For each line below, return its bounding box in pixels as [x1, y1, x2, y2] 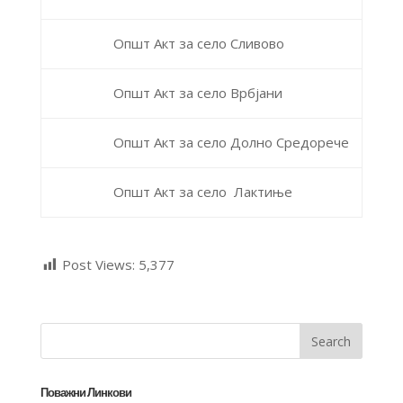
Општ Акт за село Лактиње [112, 183, 292, 201]
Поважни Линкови [40, 385, 131, 400]
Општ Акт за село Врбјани [112, 84, 282, 102]
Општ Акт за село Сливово [112, 34, 284, 52]
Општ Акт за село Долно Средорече [112, 133, 349, 151]
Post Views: [61, 255, 135, 273]
